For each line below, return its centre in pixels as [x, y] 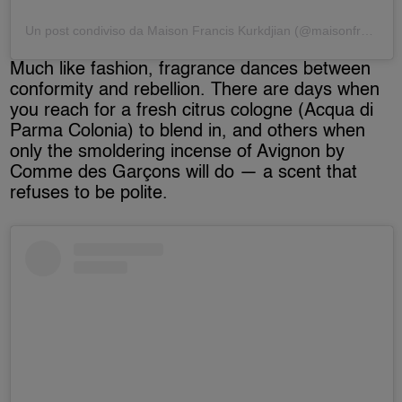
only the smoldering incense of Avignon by [178, 152]
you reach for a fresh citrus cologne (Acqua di [192, 111]
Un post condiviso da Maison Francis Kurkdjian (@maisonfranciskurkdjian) [367, 30]
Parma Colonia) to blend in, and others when [188, 131]
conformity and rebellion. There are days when [195, 90]
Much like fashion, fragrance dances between [191, 70]
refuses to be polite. [89, 193]
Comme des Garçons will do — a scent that [184, 173]
